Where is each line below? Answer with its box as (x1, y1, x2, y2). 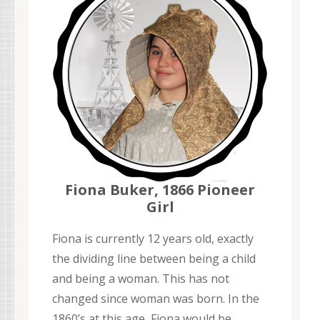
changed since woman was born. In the (52, 291, 259, 307)
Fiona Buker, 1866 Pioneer (65, 180, 255, 200)
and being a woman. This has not (52, 271, 229, 287)
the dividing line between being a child (52, 251, 256, 267)
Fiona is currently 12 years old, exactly (52, 231, 254, 247)
